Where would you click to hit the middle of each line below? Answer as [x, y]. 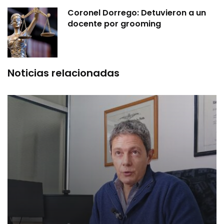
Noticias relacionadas [63, 73]
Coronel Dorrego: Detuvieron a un [137, 13]
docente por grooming [114, 24]
